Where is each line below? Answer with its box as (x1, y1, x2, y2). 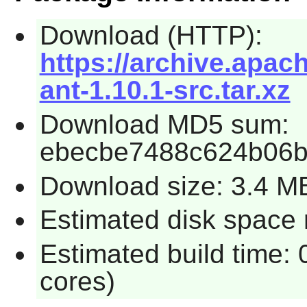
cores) (39, 266, 115, 296)
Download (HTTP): (39, 21, 262, 51)
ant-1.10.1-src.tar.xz (39, 75, 291, 106)
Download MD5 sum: (39, 109, 289, 139)
